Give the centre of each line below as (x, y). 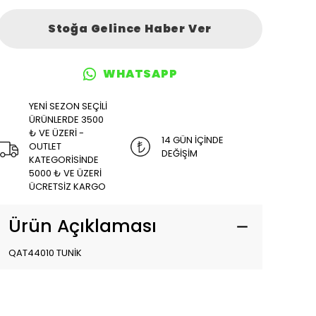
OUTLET (45, 146)
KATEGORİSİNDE (64, 160)
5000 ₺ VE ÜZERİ (65, 173)
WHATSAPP (140, 74)
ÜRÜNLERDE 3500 (66, 120)
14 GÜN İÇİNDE (193, 140)
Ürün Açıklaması (83, 226)
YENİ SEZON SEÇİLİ (68, 106)
